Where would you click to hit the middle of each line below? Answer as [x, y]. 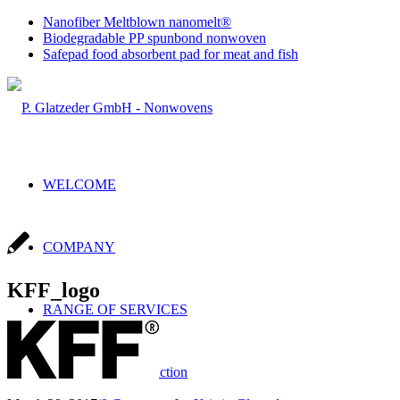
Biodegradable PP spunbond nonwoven [154, 38]
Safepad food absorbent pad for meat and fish [171, 54]
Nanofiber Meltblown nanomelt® [137, 22]
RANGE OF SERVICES [115, 309]
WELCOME [79, 184]
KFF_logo [54, 290]
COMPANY [79, 247]
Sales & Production [133, 372]
